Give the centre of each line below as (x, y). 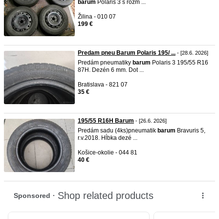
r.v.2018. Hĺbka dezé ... (108, 138)
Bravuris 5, (190, 131)
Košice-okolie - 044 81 (108, 153)
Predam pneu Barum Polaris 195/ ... (127, 53)
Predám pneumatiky (105, 63)
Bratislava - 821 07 (103, 85)
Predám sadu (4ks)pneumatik (118, 131)
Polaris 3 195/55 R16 (179, 63)
